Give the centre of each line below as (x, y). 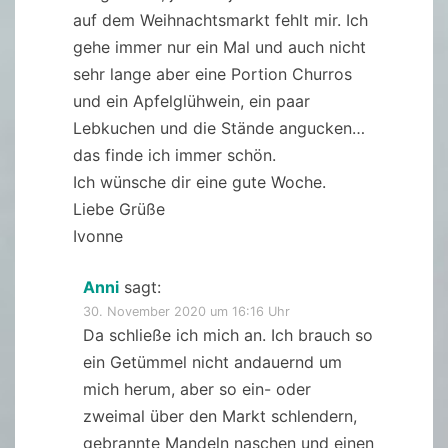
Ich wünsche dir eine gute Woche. (199, 182)
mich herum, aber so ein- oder (197, 389)
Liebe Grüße (119, 209)
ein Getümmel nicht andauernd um (212, 362)
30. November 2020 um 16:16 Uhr (186, 312)
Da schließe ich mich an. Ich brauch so (228, 335)
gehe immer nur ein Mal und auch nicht (219, 47)
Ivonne (98, 236)
